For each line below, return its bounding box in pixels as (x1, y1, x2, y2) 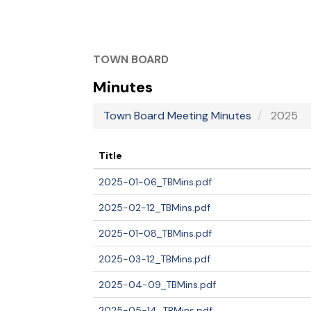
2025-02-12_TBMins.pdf (99, 201, 211, 214)
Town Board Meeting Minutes (103, 108, 252, 123)
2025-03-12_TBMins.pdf (99, 252, 211, 265)
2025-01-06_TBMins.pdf (99, 175, 212, 188)
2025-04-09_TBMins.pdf (99, 278, 217, 291)
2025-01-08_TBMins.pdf (99, 226, 212, 239)
